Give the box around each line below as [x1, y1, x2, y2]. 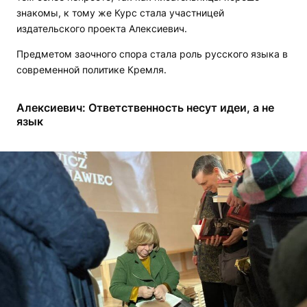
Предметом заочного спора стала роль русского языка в [16, 47, 288, 60]
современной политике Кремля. [16, 63, 167, 75]
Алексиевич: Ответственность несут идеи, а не [16, 100, 274, 114]
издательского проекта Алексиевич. [16, 22, 187, 34]
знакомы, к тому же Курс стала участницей [16, 6, 224, 19]
